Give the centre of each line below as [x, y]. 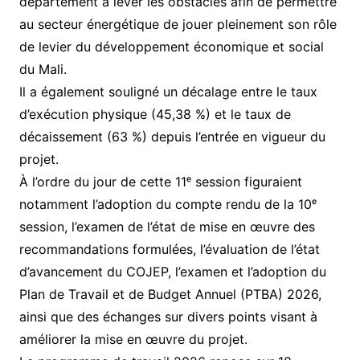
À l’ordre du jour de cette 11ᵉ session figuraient [160, 181]
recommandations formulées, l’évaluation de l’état [169, 249]
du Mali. [43, 69]
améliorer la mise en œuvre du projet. [133, 339]
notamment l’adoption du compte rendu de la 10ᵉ [168, 204]
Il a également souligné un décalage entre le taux [168, 91]
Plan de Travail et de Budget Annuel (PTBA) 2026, [170, 294]
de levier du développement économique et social [171, 46]
